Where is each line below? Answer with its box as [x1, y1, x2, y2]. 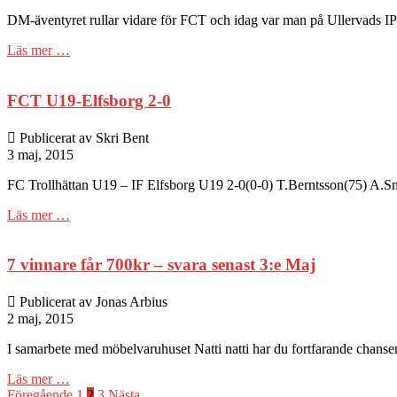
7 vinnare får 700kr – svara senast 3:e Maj [7, 255, 315, 275]
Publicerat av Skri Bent [16, 129, 149, 145]
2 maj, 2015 [7, 311, 74, 327]
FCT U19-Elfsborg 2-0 [7, 90, 171, 110]
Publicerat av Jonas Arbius [16, 294, 167, 310]
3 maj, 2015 [7, 146, 74, 162]
